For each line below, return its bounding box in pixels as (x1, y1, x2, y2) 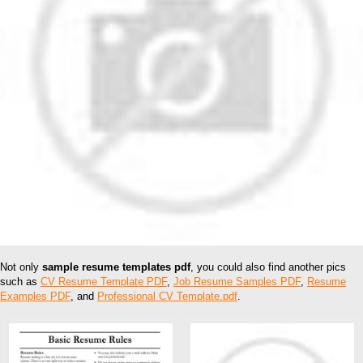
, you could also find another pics (190, 261, 346, 274)
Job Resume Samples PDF (173, 275, 301, 288)
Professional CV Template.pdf (97, 290, 237, 303)
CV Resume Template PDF (41, 275, 167, 288)
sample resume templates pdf (42, 261, 190, 274)
